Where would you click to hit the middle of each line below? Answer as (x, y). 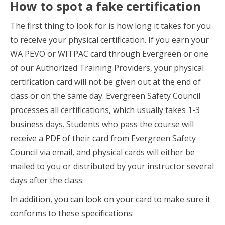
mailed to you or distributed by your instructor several (112, 166)
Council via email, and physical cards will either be (102, 152)
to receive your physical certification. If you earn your (109, 40)
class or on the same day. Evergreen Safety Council (105, 96)
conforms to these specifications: (72, 213)
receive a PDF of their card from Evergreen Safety (103, 138)
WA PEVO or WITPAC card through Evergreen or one (109, 54)
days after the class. (47, 180)
